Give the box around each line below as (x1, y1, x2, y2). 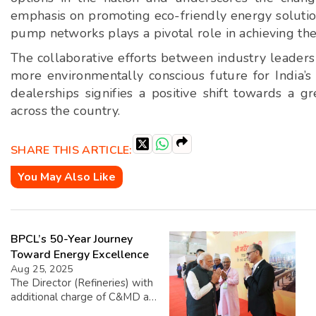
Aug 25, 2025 (11, 262, 73, 276)
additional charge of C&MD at (11, 290, 153, 304)
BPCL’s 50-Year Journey (11, 231, 133, 247)
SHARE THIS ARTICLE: (11, 142, 133, 158)
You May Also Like (18, 169, 116, 185)
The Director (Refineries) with (11, 276, 153, 290)
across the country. (11, 102, 121, 119)
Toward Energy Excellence (11, 247, 149, 262)
